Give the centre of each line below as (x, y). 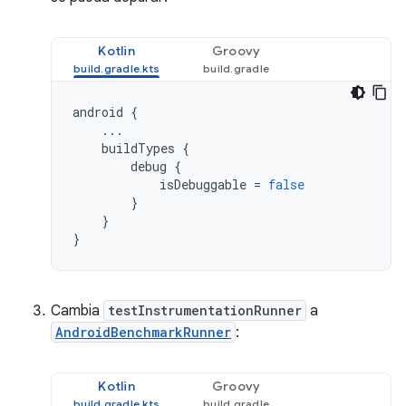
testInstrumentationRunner (205, 310)
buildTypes (138, 148)
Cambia (77, 311)
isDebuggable (203, 184)
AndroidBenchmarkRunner (143, 332)
